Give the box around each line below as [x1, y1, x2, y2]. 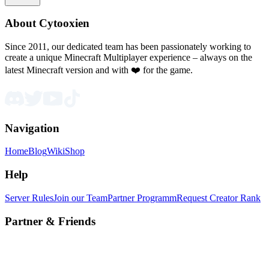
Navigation [5, 121, 59, 134]
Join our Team [53, 192, 107, 203]
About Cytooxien [5, 17, 89, 30]
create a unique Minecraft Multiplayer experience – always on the [5, 52, 252, 62]
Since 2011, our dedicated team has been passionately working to [5, 41, 251, 52]
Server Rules [5, 192, 53, 203]
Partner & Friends [5, 214, 95, 228]
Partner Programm [107, 192, 177, 203]
